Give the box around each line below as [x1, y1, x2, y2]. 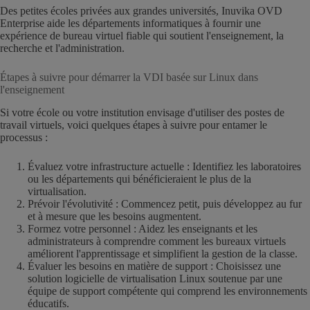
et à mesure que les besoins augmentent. [28, 210, 201, 222]
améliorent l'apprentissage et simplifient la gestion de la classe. [28, 247, 298, 259]
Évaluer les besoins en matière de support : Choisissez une [28, 259, 281, 272]
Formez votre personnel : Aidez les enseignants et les [28, 222, 257, 235]
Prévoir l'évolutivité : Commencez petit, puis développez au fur [28, 197, 302, 210]
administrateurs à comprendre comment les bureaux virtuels [28, 235, 286, 247]
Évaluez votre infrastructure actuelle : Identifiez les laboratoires [28, 160, 301, 172]
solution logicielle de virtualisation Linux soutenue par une [28, 272, 282, 284]
